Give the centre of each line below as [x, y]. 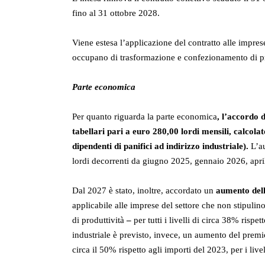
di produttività [98, 220]
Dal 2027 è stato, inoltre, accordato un [144, 191]
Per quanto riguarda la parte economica [145, 117]
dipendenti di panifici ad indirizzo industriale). [160, 146]
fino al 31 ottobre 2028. [116, 13]
